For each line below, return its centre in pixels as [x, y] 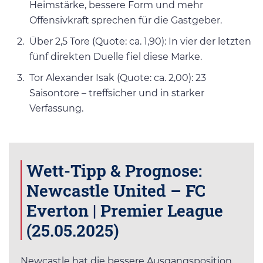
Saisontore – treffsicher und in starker [117, 93]
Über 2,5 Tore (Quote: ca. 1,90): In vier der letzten [140, 41]
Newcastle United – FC [116, 190]
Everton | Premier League [125, 210]
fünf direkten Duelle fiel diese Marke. [116, 56]
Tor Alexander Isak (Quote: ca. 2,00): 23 [118, 77]
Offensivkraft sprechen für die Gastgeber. [126, 20]
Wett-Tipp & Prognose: [114, 170]
